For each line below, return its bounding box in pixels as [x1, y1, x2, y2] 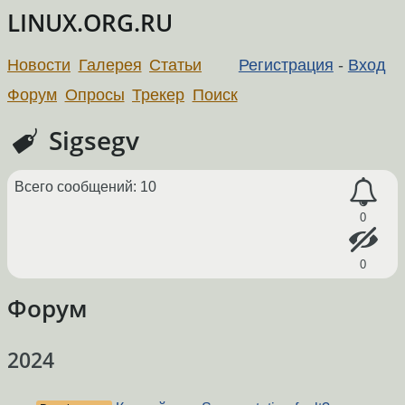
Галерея [78, 55, 142, 74]
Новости [7, 55, 71, 74]
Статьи [149, 55, 202, 74]
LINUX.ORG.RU [7, 7, 173, 39]
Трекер [132, 85, 185, 104]
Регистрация [238, 55, 334, 74]
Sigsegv [42, 122, 140, 157]
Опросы [64, 85, 125, 104]
